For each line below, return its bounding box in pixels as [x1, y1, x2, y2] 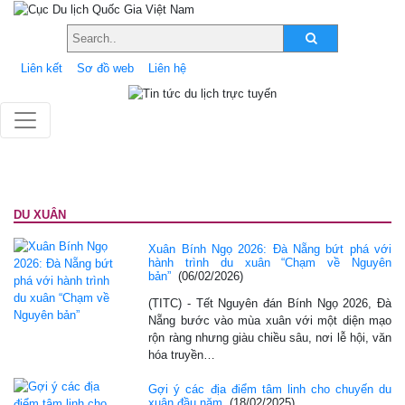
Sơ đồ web [77, 61, 134, 75]
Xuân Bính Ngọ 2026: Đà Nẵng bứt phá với [148, 241, 391, 256]
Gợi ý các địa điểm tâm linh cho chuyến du [148, 381, 391, 396]
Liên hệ [148, 61, 186, 75]
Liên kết [21, 61, 62, 75]
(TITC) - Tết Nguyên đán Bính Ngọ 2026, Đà [148, 296, 391, 310]
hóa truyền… [148, 347, 216, 362]
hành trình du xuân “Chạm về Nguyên [148, 255, 391, 269]
